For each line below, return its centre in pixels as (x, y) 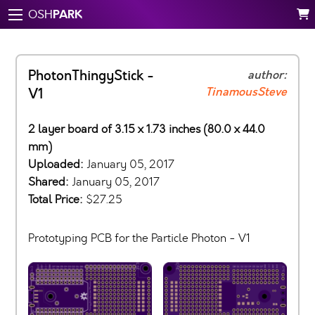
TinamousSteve (246, 92)
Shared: (50, 182)
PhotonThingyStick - (91, 76)
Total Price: (57, 199)
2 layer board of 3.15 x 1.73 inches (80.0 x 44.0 (147, 129)
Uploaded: (57, 164)
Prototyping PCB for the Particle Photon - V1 (139, 238)
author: (267, 75)
